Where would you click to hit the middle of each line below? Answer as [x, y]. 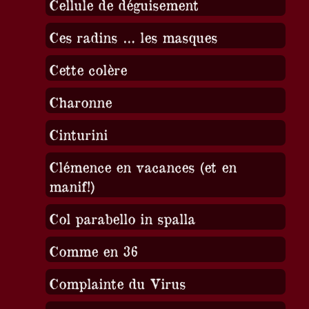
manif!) [72, 186]
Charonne [80, 101]
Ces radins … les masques [133, 37]
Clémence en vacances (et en [142, 166]
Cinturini [78, 134]
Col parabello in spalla [122, 218]
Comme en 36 [93, 250]
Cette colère [88, 69]
